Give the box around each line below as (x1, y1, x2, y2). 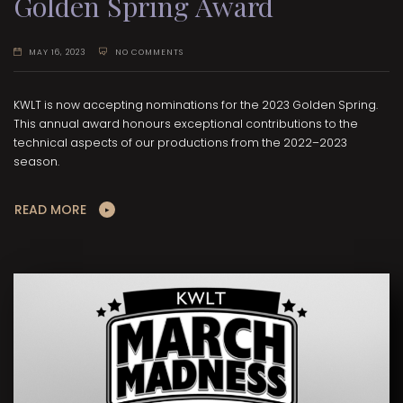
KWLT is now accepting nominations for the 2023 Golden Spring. (13, 97, 378, 113)
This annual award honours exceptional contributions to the (13, 116, 358, 132)
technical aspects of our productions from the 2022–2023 (13, 135, 347, 151)
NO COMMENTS (114, 46, 184, 58)
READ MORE (14, 201, 86, 219)
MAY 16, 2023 (29, 46, 87, 58)
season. (13, 154, 59, 170)
